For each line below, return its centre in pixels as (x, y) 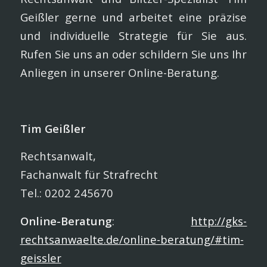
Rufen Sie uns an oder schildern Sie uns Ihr (133, 54)
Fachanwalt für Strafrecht (89, 175)
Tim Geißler (52, 128)
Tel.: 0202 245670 (66, 193)
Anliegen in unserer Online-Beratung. (119, 73)
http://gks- (219, 221)
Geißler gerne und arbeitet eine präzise (133, 17)
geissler (41, 257)
